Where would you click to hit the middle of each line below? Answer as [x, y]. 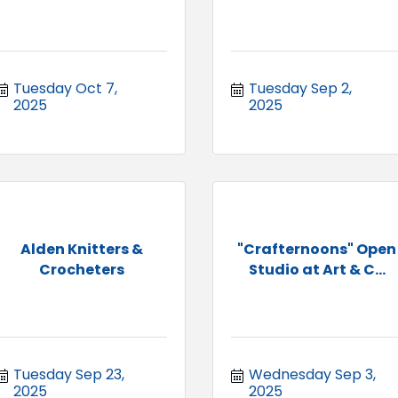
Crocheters [81, 269]
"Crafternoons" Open [317, 249]
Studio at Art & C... [317, 269]
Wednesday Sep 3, [312, 374]
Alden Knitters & [81, 249]
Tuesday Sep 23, [69, 374]
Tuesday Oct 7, [65, 88]
